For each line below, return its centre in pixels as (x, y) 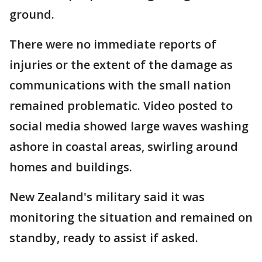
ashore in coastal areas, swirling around (124, 146)
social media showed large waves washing (129, 126)
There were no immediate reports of (113, 44)
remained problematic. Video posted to (121, 106)
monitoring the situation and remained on (131, 217)
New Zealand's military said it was (107, 197)
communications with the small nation (120, 85)
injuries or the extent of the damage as (121, 65)
